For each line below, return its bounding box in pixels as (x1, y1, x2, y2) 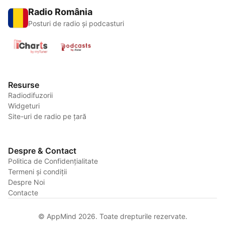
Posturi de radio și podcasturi (28, 19, 124, 28)
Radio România (28, 7, 92, 18)
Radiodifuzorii (8, 91, 53, 100)
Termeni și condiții (8, 167, 67, 176)
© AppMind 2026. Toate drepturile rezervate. (38, 212, 187, 221)
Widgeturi (8, 101, 40, 110)
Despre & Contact (8, 146, 76, 156)
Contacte (8, 188, 38, 197)
